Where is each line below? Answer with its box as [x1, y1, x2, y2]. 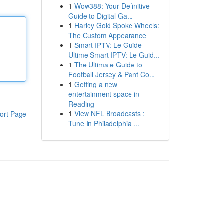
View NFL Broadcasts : [74, 109, 145, 118]
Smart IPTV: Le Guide [74, 40, 142, 50]
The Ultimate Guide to [74, 60, 142, 69]
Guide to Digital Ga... [68, 11, 133, 21]
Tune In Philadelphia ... [68, 118, 139, 128]
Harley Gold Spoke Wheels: [74, 21, 159, 30]
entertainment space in [68, 89, 139, 99]
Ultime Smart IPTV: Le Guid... [68, 50, 159, 60]
